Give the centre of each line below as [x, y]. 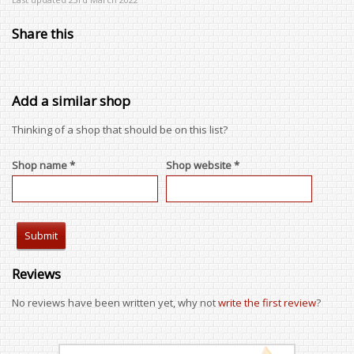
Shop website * [203, 165]
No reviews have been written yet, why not [115, 303]
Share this [43, 34]
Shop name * [43, 165]
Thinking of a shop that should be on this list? [120, 130]
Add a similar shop [71, 101]
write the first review [267, 303]
